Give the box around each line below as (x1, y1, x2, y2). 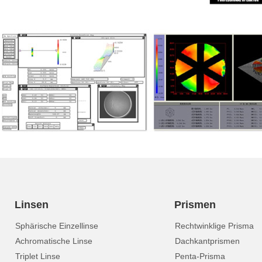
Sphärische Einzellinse (15, 221, 98, 230)
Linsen (15, 199, 49, 211)
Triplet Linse (15, 251, 60, 261)
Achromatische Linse (15, 236, 92, 246)
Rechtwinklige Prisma (174, 221, 254, 230)
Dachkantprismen (174, 236, 240, 246)
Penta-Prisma (174, 251, 225, 261)
